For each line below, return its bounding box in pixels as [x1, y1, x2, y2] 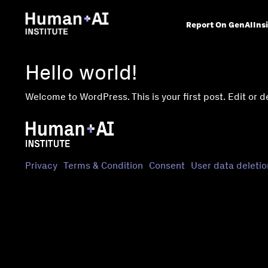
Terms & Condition [63, 160, 143, 172]
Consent [149, 160, 185, 172]
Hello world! [25, 60, 137, 85]
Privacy [25, 160, 57, 172]
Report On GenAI [186, 19, 253, 30]
